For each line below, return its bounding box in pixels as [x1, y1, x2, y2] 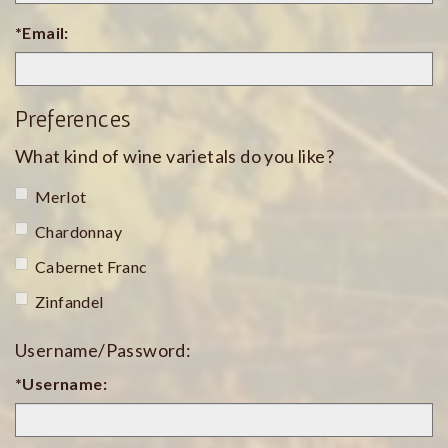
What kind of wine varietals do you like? [15, 145, 334, 168]
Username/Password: [15, 339, 192, 362]
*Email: [15, 23, 69, 43]
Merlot [35, 187, 87, 207]
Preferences [15, 105, 132, 133]
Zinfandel [35, 292, 104, 312]
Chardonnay [35, 222, 122, 242]
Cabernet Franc [35, 257, 148, 277]
